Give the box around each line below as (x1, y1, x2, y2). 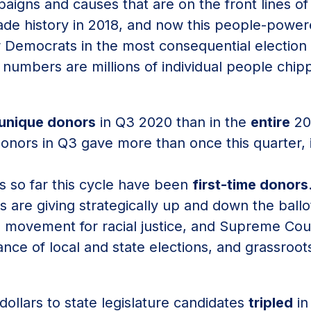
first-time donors (192, 176, 308, 194)
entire (251, 114, 290, 131)
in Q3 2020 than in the (96, 114, 251, 131)
